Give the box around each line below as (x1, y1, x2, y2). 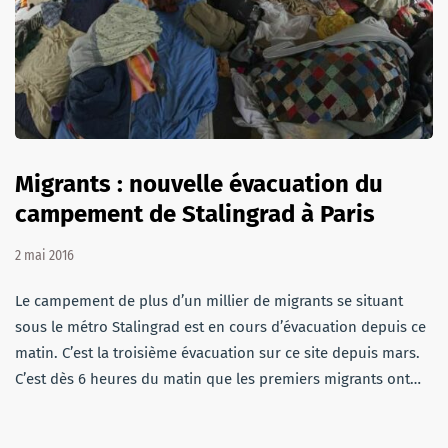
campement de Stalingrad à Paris (15, 199, 375, 228)
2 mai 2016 (15, 246, 74, 264)
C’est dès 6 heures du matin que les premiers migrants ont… (15, 369, 421, 388)
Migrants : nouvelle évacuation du (15, 169, 383, 198)
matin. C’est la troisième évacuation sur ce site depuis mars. (15, 343, 420, 362)
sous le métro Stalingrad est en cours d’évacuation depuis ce (15, 317, 426, 336)
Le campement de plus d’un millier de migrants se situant (15, 291, 403, 310)
